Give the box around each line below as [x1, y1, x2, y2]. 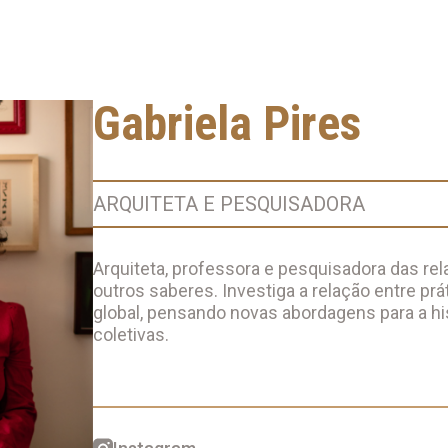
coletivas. [93, 323, 170, 345]
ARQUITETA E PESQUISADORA [93, 191, 366, 216]
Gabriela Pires [93, 94, 362, 152]
